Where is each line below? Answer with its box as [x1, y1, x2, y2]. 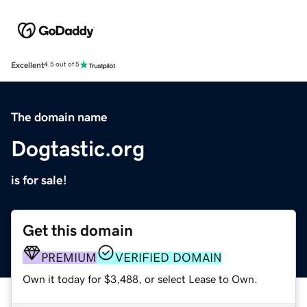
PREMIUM [41, 251, 97, 264]
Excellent [11, 60, 44, 69]
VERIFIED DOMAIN [115, 251, 222, 264]
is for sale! [11, 173, 67, 186]
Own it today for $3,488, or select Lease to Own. [23, 273, 258, 284]
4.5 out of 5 [44, 61, 79, 69]
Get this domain [23, 222, 133, 238]
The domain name [11, 110, 108, 123]
